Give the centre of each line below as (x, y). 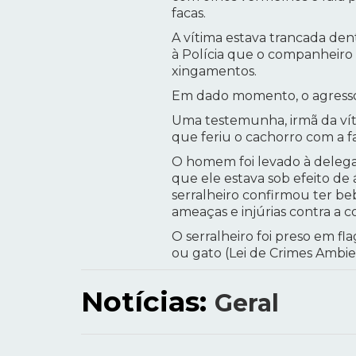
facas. (189, 13)
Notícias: (148, 301)
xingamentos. (214, 71)
